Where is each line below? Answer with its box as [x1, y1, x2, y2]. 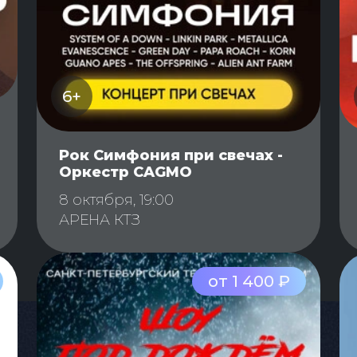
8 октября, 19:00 [59, 191, 174, 210]
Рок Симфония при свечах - [59, 147, 283, 165]
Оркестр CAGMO [59, 163, 192, 182]
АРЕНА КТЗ [59, 211, 140, 229]
